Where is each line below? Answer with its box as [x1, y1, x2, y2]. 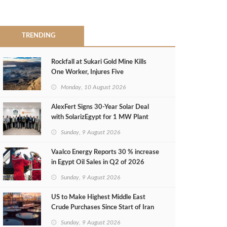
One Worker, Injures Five [51, 68, 124, 75]
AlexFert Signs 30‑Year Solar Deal [51, 103, 149, 110]
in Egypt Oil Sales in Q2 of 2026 [51, 159, 144, 166]
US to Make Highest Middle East [51, 194, 145, 201]
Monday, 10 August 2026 [61, 84, 126, 90]
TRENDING [22, 32, 55, 39]
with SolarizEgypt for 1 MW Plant [51, 113, 148, 121]
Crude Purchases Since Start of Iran [51, 204, 154, 211]
